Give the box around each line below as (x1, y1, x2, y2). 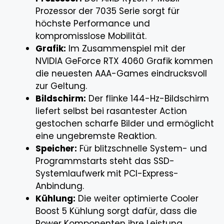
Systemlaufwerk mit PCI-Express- (35, 167, 178, 179)
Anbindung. (35, 179, 84, 192)
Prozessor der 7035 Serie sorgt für (35, 4, 179, 17)
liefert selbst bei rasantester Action (35, 104, 187, 117)
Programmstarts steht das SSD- (35, 154, 174, 167)
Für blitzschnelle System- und (77, 142, 207, 154)
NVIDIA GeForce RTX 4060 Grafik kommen (35, 54, 213, 67)
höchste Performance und (35, 17, 150, 29)
